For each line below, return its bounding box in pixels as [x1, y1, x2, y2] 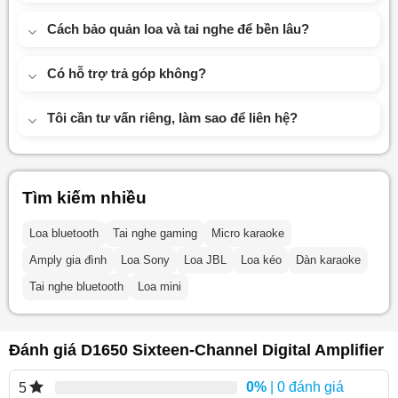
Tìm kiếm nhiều [21, 188, 147, 208]
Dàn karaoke [295, 253, 361, 267]
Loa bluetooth [28, 227, 99, 241]
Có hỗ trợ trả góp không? [46, 66, 206, 82]
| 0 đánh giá [267, 379, 344, 395]
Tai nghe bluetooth [28, 280, 123, 294]
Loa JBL [183, 253, 227, 267]
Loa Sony [120, 253, 170, 267]
